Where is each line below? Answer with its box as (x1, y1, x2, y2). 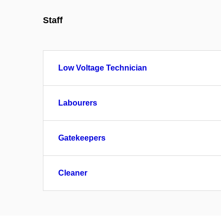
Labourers (58, 99, 97, 107)
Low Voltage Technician (58, 64, 147, 72)
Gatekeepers (58, 134, 106, 142)
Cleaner (58, 169, 87, 177)
